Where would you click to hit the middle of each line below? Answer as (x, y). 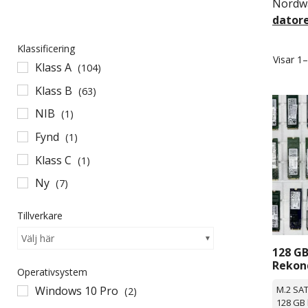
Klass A (53, 67)
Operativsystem (52, 272)
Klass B (54, 90)
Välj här (38, 239)
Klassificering (46, 48)
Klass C (53, 160)
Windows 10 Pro (77, 291)
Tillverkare (40, 216)
